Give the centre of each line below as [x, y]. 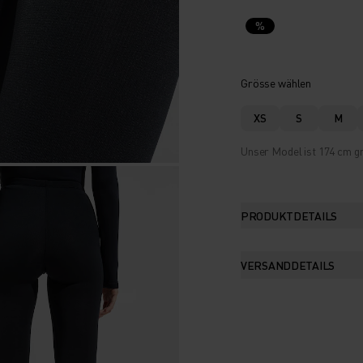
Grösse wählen [276, 82]
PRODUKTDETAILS [289, 215]
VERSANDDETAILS [288, 265]
